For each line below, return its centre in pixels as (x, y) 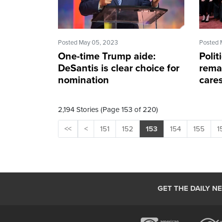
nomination (83, 81)
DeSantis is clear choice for (119, 69)
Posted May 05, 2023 (88, 43)
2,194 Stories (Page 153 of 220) (108, 110)
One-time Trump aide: (107, 57)
